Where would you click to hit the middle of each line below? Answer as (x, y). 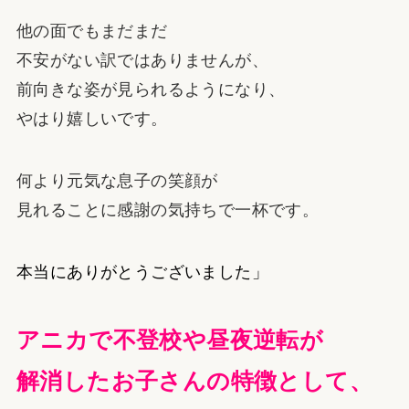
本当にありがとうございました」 (142, 272)
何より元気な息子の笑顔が (117, 181)
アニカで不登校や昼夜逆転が (170, 339)
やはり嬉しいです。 (92, 119)
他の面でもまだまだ (92, 31)
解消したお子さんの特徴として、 (194, 380)
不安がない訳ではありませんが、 (142, 61)
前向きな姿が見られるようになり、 (151, 90)
